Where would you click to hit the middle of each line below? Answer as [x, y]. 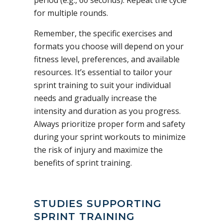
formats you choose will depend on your [109, 46]
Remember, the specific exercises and [103, 33]
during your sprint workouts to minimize [110, 137]
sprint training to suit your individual [102, 85]
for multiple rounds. [71, 13]
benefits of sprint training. [83, 163]
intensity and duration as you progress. [107, 111]
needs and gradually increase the [95, 98]
